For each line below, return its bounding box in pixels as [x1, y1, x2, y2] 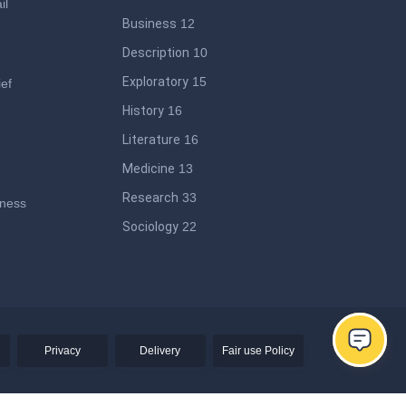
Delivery [140, 343, 181, 357]
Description [122, 45, 190, 61]
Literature [122, 132, 181, 148]
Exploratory [122, 74, 189, 90]
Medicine [122, 161, 176, 177]
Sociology [122, 219, 179, 235]
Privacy [43, 343, 81, 357]
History [122, 103, 165, 119]
